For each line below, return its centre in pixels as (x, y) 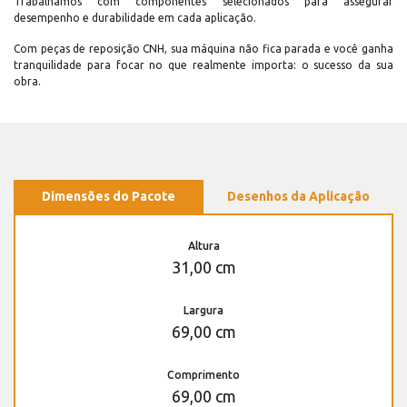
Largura (203, 310)
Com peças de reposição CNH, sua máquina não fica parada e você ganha (203, 48)
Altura (203, 245)
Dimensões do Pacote (109, 196)
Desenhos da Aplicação (298, 196)
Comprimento (203, 374)
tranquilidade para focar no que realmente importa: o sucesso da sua (203, 65)
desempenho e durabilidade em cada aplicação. (135, 17)
